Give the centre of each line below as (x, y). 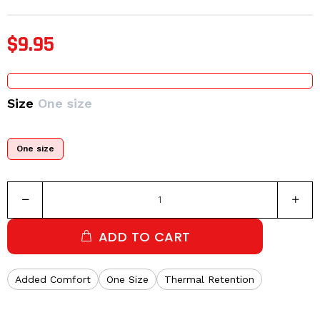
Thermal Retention (209, 279)
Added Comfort (53, 279)
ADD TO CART (144, 237)
